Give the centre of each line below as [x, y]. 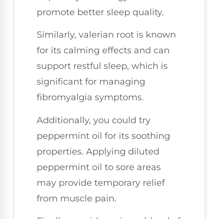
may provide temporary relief [101, 183]
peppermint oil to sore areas [99, 167]
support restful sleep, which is [102, 66]
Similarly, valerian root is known [106, 35]
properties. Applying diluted [98, 151]
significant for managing [91, 82]
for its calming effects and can [103, 51]
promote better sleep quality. [100, 12]
